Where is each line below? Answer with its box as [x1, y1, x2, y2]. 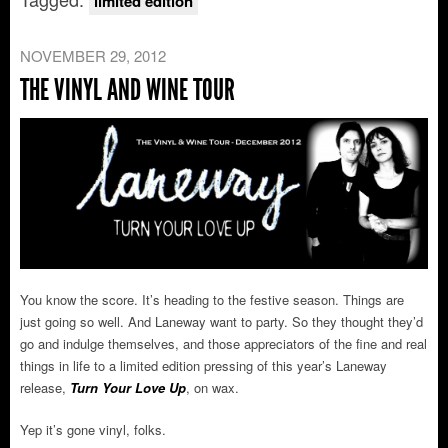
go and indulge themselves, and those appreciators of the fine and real [20, 334, 427, 354]
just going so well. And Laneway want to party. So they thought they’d [20, 312, 423, 332]
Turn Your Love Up [70, 378, 186, 398]
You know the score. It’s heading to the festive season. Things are [20, 290, 404, 310]
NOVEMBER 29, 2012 [20, 45, 166, 67]
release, [20, 378, 70, 398]
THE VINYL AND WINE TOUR [20, 72, 235, 109]
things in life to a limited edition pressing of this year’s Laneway [20, 356, 387, 376]
